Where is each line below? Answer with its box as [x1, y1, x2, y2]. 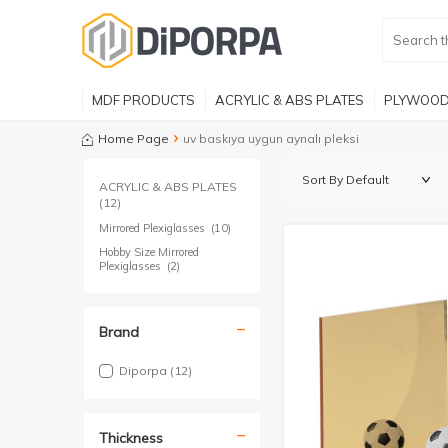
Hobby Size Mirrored [99, 245, 199, 259]
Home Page [98, 131, 169, 146]
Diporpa [119, 363, 170, 378]
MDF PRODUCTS [92, 91, 195, 108]
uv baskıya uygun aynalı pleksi [183, 131, 359, 146]
